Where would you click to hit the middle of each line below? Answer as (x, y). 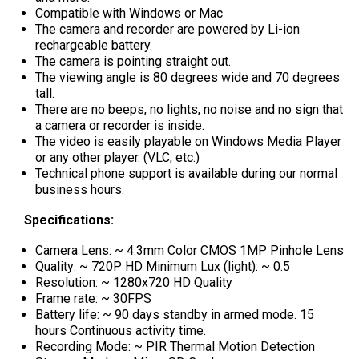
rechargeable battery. (95, 45)
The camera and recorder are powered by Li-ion (167, 29)
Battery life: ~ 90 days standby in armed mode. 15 (174, 314)
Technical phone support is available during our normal (186, 173)
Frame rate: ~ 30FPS (95, 298)
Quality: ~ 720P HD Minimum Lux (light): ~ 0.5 (164, 266)
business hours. (81, 189)
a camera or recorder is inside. (121, 125)
